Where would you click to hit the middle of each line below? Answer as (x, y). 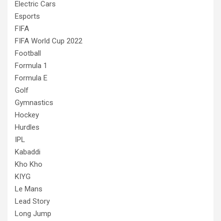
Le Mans (29, 189)
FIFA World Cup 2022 (49, 41)
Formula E (31, 78)
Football (28, 53)
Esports (27, 16)
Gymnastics (34, 102)
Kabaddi (28, 152)
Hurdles (27, 127)
